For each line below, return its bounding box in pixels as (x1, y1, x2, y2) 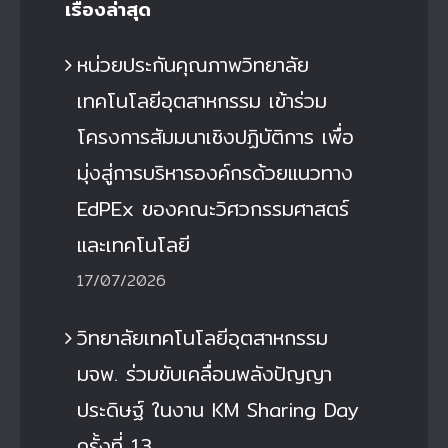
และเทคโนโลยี (77, 228, 190, 260)
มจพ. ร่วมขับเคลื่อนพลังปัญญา (77, 357, 332, 389)
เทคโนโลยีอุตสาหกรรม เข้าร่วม (77, 84, 327, 116)
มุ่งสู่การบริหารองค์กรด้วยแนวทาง (77, 156, 353, 188)
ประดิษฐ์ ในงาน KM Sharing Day (77, 393, 359, 425)
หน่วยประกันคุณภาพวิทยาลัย (77, 48, 309, 80)
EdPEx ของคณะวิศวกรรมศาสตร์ (77, 192, 349, 224)
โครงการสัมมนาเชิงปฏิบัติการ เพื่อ (77, 120, 354, 152)
